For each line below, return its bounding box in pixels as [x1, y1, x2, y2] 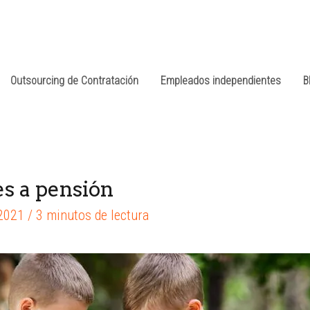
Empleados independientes [161, 73, 282, 87]
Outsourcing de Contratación [10, 73, 139, 87]
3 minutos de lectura [36, 206, 149, 224]
